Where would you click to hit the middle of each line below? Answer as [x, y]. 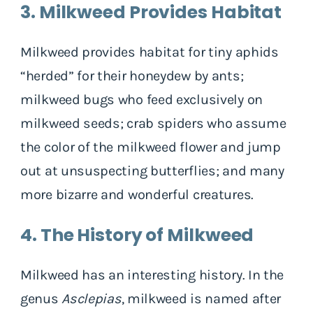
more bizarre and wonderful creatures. [137, 194]
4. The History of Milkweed [137, 235]
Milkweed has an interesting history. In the [152, 275]
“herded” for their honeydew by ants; [132, 75]
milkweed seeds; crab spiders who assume [153, 123]
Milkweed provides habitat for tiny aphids [150, 52]
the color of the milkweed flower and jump [151, 147]
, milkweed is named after [201, 298]
